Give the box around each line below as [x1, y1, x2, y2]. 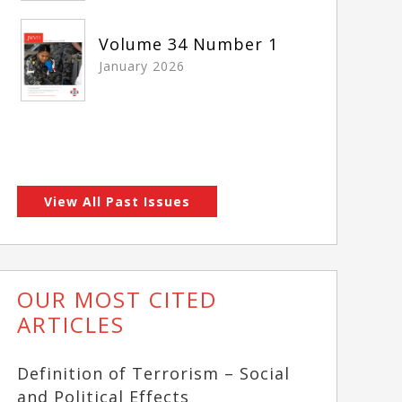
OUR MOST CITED [17, 284, 218, 315]
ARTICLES [17, 310, 126, 340]
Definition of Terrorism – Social [17, 363, 291, 385]
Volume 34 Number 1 [99, 32, 279, 55]
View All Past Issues [44, 193, 191, 211]
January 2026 [99, 57, 186, 74]
